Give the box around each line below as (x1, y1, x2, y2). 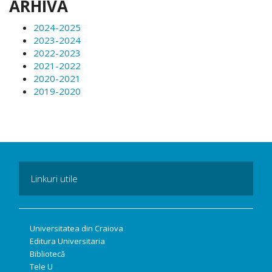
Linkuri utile (31, 172, 78, 185)
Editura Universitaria (30, 235, 105, 246)
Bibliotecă (30, 248, 65, 259)
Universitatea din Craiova (30, 222, 123, 234)
